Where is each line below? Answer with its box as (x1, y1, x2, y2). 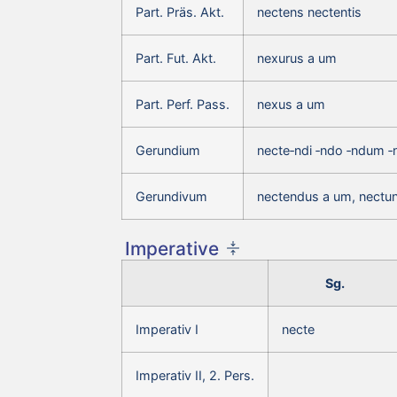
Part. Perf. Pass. (136, 96, 230, 112)
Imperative (125, 237, 219, 260)
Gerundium (136, 142, 200, 158)
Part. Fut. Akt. (136, 50, 216, 66)
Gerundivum (136, 188, 207, 204)
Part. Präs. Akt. (136, 4, 224, 19)
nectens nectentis (257, 4, 362, 19)
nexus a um (257, 96, 325, 112)
